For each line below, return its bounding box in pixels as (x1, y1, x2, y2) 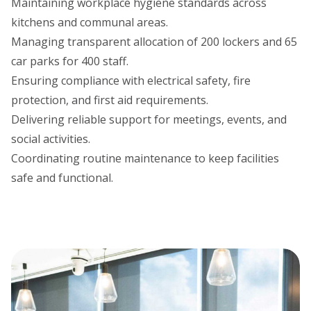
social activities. (11, 131, 90, 147)
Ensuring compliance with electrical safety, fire (11, 73, 251, 89)
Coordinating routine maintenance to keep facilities (11, 151, 279, 167)
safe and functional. (11, 170, 113, 186)
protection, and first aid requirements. (11, 92, 208, 108)
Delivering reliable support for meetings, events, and (11, 112, 287, 128)
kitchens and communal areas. (11, 15, 168, 31)
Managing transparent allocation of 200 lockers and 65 (11, 34, 297, 50)
